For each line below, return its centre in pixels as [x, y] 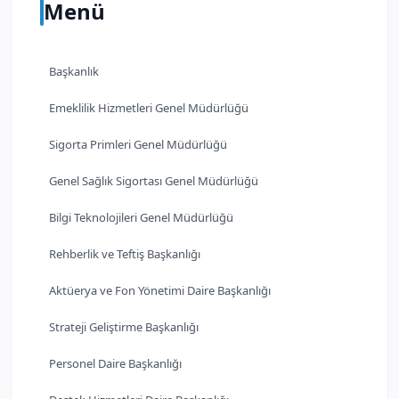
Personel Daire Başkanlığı [115, 363]
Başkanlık [74, 71]
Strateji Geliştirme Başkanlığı [124, 326]
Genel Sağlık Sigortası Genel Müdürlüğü [154, 180]
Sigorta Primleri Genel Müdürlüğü [138, 144]
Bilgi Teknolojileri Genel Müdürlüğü [141, 217]
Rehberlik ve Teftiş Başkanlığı [125, 253]
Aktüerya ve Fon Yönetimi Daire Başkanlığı [160, 290]
